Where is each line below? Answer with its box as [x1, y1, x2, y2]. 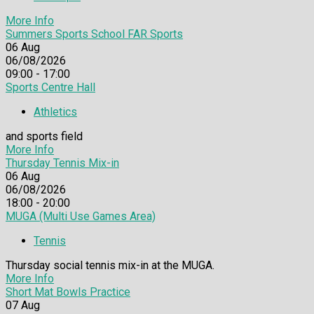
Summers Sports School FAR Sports [6, 27, 183, 41]
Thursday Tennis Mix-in [6, 156, 119, 170]
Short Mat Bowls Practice [6, 285, 130, 299]
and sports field [6, 130, 83, 144]
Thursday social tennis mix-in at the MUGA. [6, 259, 214, 273]
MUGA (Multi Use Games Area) [6, 210, 156, 224]
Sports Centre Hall [6, 81, 95, 95]
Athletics [34, 105, 77, 119]
